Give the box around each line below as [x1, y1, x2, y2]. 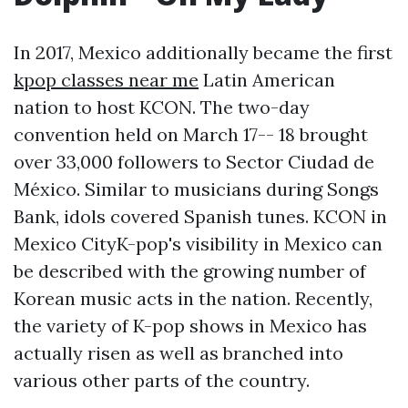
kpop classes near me [14, 68, 199, 91]
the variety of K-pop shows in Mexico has [14, 314, 367, 337]
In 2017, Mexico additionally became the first [14, 41, 393, 64]
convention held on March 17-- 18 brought [14, 123, 368, 146]
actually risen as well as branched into [14, 342, 343, 364]
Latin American [199, 68, 335, 91]
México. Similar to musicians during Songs [14, 178, 379, 200]
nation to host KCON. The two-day [14, 96, 310, 118]
